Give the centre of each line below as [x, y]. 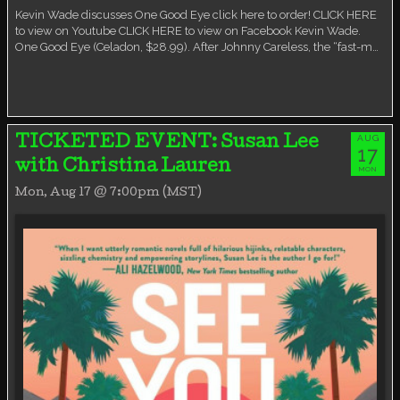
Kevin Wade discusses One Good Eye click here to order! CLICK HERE [196, 14]
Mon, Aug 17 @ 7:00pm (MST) [108, 193]
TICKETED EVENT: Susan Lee [167, 143]
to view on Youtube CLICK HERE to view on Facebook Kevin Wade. [188, 30]
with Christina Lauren [123, 167]
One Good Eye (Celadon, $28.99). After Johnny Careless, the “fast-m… [197, 46]
